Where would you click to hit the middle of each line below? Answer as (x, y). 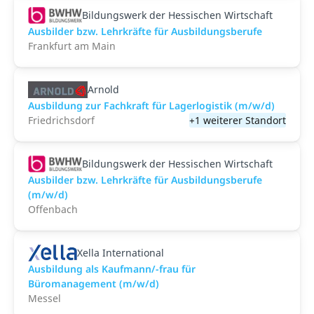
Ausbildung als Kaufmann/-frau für (112, 269)
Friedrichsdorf (61, 120)
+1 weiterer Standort (238, 120)
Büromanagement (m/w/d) (94, 284)
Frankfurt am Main (72, 46)
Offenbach (53, 209)
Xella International (121, 253)
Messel (45, 298)
